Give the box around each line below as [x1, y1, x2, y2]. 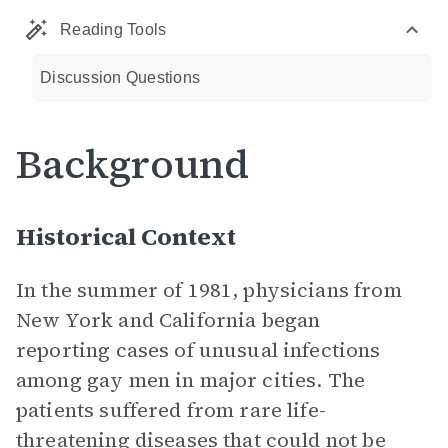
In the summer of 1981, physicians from [16, 276, 402, 304]
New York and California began [16, 306, 321, 334]
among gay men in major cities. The [16, 366, 366, 394]
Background [16, 137, 249, 191]
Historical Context [16, 220, 236, 253]
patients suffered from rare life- [16, 396, 326, 424]
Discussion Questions [40, 69, 200, 86]
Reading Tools [60, 21, 167, 38]
